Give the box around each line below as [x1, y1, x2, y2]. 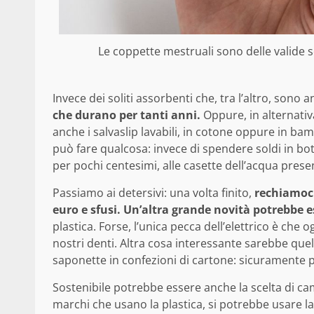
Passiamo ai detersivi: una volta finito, [53, 185, 252, 201]
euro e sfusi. [53, 202, 121, 218]
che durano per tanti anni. [53, 107, 200, 123]
